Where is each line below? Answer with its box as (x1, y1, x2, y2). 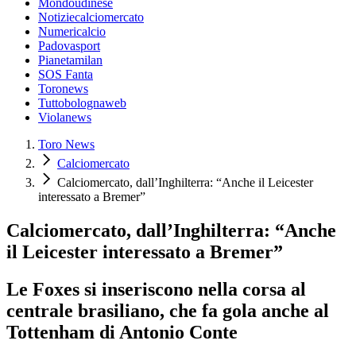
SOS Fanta (38, 68, 93, 82)
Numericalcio (38, 25, 106, 39)
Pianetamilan (38, 53, 103, 68)
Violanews (38, 110, 91, 125)
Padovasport (38, 39, 100, 53)
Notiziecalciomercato (38, 10, 144, 25)
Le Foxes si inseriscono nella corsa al (6, 278, 306, 300)
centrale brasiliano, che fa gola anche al (6, 300, 329, 321)
